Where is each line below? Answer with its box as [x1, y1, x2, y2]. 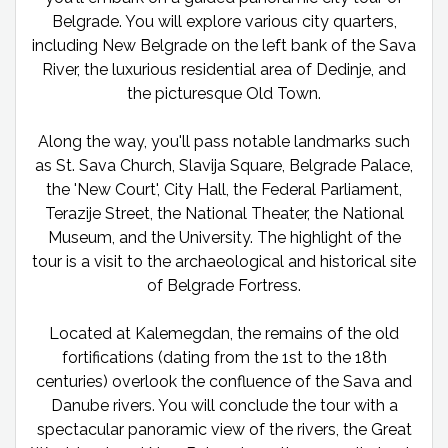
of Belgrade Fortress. [147, 275, 301, 295]
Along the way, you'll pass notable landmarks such [38, 131, 410, 151]
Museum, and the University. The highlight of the [47, 227, 401, 247]
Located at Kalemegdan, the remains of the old [49, 323, 399, 343]
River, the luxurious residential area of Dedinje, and [42, 59, 406, 79]
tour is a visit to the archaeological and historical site [32, 251, 416, 271]
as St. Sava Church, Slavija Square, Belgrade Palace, [35, 155, 413, 175]
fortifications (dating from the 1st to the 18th [61, 347, 387, 367]
